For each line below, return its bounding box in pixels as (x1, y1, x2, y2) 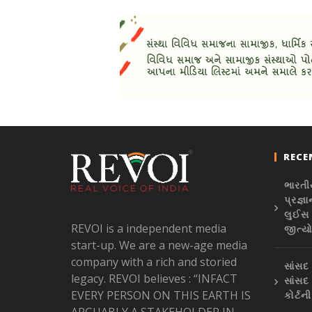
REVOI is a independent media (70, 221, 226, 237)
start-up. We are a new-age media (70, 237, 247, 253)
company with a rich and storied (70, 254, 237, 270)
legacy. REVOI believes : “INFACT (70, 271, 237, 287)
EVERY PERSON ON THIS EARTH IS (70, 288, 251, 304)
